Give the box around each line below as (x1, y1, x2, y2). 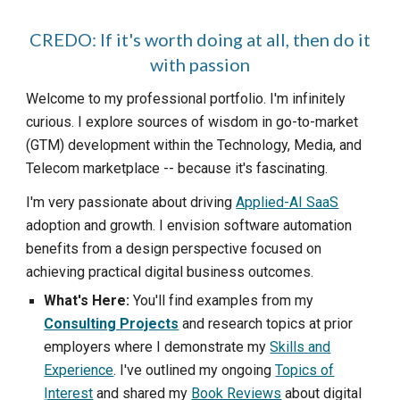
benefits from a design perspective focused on (26, 240, 322, 257)
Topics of (275, 362, 335, 379)
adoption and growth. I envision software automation (26, 217, 353, 234)
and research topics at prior (179, 315, 354, 332)
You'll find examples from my (129, 292, 314, 309)
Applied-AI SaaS (236, 194, 339, 211)
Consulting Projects (44, 315, 179, 332)
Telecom (26, 160, 80, 177)
